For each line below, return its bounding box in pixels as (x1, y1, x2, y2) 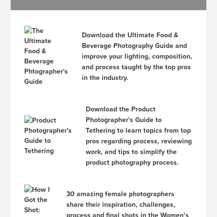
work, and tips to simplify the (86, 147, 177, 157)
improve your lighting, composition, (82, 51, 193, 62)
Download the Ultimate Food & (82, 30, 179, 40)
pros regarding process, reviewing (86, 136, 192, 146)
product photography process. (86, 157, 179, 168)
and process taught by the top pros (82, 62, 191, 72)
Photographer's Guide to (86, 115, 162, 125)
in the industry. (82, 73, 129, 83)
